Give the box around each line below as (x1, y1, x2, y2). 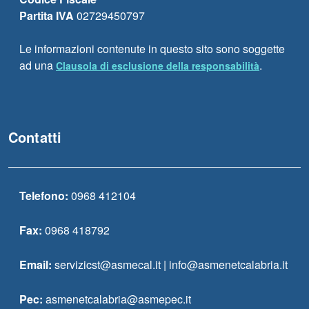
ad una (19, 57, 56, 73)
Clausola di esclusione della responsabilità (56, 59, 259, 72)
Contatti (8, 127, 62, 147)
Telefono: (19, 188, 68, 203)
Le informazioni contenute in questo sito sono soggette (19, 41, 285, 57)
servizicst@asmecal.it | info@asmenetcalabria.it (52, 257, 288, 272)
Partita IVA (19, 8, 74, 23)
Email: (19, 257, 52, 272)
